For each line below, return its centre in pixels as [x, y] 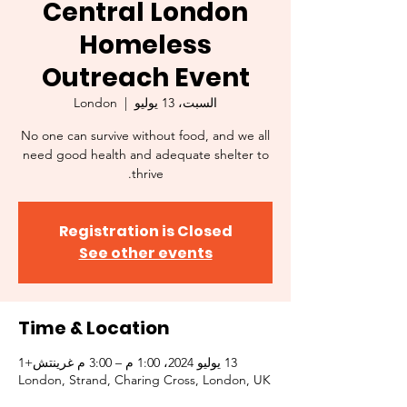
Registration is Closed [145, 231]
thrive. [147, 174]
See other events [145, 253]
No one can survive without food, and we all [145, 135]
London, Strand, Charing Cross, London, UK [144, 380]
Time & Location [94, 328]
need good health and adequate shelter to [145, 154]
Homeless [145, 45]
